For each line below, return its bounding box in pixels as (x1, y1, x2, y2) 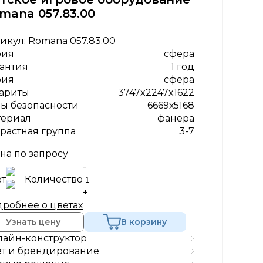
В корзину (120, 216, 167, 227)
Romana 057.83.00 (28, 35, 116, 46)
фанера (157, 113, 194, 124)
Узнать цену (6, 216, 61, 227)
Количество (24, 174, 83, 185)
